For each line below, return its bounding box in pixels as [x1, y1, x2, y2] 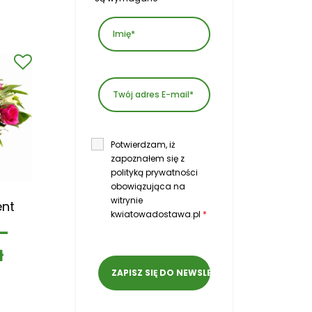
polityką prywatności [111, 166, 198, 179]
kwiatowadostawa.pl [111, 208, 203, 221]
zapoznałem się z [111, 153, 185, 165]
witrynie [111, 194, 143, 207]
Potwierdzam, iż [111, 139, 175, 151]
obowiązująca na [111, 180, 185, 193]
